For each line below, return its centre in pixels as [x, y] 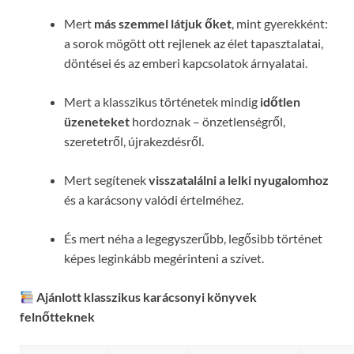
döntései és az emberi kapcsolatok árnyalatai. [186, 63]
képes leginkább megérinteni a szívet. [164, 258]
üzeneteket [97, 122]
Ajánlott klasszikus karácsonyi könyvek [147, 297]
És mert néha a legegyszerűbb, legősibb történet [193, 239]
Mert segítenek [106, 180]
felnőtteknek [57, 317]
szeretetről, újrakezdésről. [134, 141]
